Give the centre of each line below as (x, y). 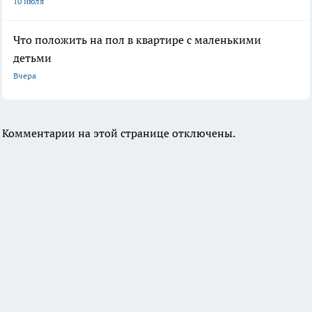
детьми (32, 58)
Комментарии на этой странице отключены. (119, 133)
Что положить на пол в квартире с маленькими (137, 40)
